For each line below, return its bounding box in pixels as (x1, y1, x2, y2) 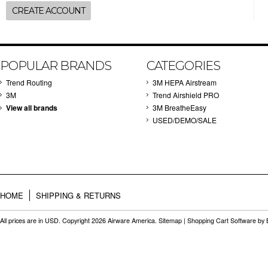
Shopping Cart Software (187, 216, 256, 225)
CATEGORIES (147, 58, 220, 73)
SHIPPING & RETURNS (36, 190, 121, 201)
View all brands (6, 102, 57, 113)
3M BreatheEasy (153, 102, 206, 112)
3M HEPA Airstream (153, 77, 217, 87)
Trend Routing (6, 77, 52, 87)
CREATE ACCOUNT (12, 5, 85, 16)
